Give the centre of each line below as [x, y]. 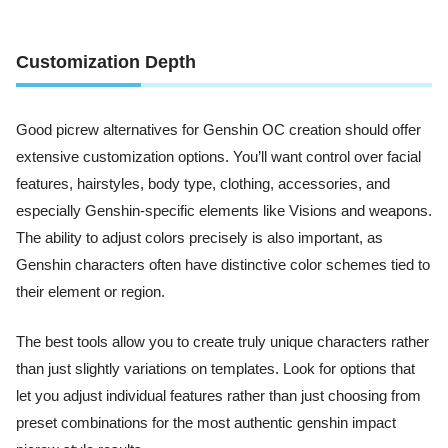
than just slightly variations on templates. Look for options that [215, 368]
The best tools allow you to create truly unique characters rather [222, 341]
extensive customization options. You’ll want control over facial [218, 157]
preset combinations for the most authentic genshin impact [206, 422]
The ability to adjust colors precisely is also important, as [199, 238]
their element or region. [90, 292]
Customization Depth [106, 62]
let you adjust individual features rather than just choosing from [218, 395]
